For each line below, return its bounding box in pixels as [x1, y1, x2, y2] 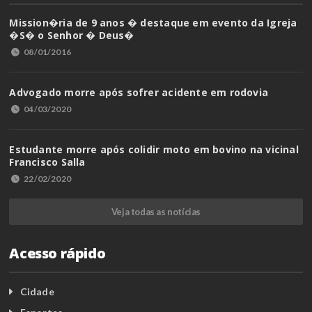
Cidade [19, 286, 54, 298]
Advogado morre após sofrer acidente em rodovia [9, 86, 269, 100]
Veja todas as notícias [111, 206, 201, 218]
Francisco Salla [9, 155, 86, 169]
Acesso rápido [9, 244, 106, 263]
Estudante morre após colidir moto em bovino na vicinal [9, 143, 299, 157]
